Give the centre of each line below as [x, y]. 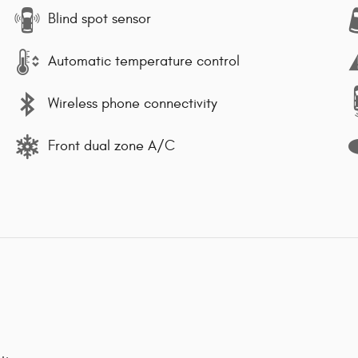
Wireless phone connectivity [133, 104]
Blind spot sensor [99, 19]
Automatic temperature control [144, 62]
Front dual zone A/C [111, 146]
